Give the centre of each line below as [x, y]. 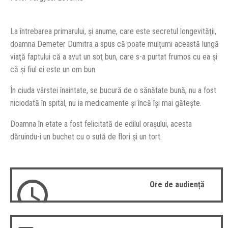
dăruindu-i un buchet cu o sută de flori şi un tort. [86, 137]
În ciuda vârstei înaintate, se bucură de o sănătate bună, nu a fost [113, 90]
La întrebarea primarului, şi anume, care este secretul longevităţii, [113, 31]
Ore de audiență [177, 185]
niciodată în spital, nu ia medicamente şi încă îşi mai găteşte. [106, 103]
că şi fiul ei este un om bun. [53, 69]
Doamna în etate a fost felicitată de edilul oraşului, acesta [101, 124]
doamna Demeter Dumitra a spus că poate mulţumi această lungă [115, 44]
